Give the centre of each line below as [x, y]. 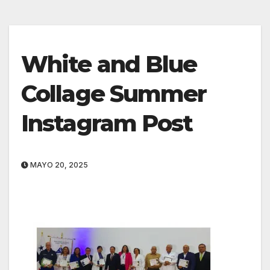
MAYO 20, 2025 [58, 165]
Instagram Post [107, 124]
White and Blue [109, 64]
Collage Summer [114, 94]
